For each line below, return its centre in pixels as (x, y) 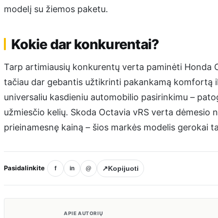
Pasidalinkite (24, 168)
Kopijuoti (123, 168)
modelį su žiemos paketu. (56, 9)
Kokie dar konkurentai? (85, 45)
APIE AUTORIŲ (83, 213)
